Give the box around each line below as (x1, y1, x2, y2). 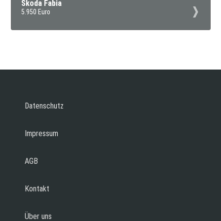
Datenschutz (25, 101, 64, 111)
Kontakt (25, 184, 49, 194)
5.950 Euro (21, 8, 51, 16)
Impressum (25, 129, 58, 139)
